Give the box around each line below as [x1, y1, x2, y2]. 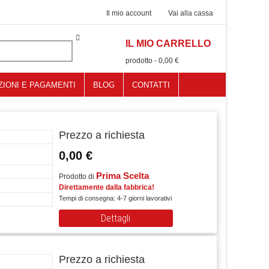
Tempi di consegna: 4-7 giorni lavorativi [58, 195, 172, 202]
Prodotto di [58, 172, 96, 181]
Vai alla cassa [168, 9, 213, 17]
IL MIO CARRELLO [125, 38, 211, 49]
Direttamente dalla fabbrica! [58, 183, 154, 192]
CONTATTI [131, 80, 170, 89]
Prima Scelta [95, 171, 149, 181]
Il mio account [106, 9, 151, 17]
